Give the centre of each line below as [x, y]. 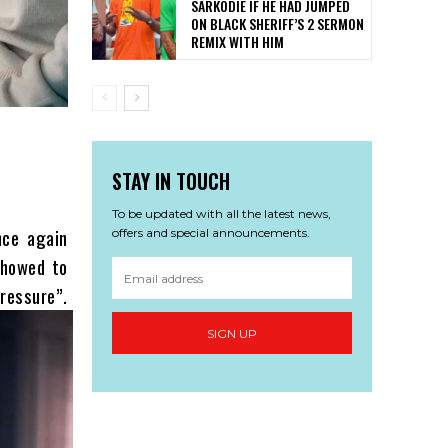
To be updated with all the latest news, [221, 214]
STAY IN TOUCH [171, 181]
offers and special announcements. [211, 233]
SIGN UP [232, 333]
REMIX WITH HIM [237, 42]
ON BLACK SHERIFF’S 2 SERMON [277, 24]
